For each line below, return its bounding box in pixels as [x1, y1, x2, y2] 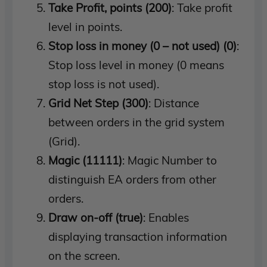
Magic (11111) [48, 153, 123, 168]
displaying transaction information [48, 229, 228, 244]
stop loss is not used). [48, 77, 160, 92]
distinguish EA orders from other [48, 172, 217, 187]
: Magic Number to [122, 153, 218, 168]
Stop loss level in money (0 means [48, 58, 225, 73]
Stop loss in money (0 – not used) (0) [48, 39, 237, 54]
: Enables [143, 210, 190, 225]
